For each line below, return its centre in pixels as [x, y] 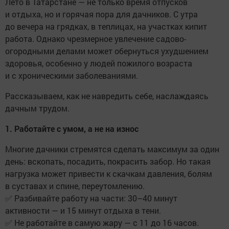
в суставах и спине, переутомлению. [75, 186]
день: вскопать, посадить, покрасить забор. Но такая [108, 161]
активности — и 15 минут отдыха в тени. [83, 210]
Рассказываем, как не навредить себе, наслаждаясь [107, 96]
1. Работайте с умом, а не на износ [72, 129]
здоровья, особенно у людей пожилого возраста [99, 63]
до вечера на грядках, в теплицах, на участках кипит [106, 26]
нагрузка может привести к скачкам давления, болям [109, 174]
